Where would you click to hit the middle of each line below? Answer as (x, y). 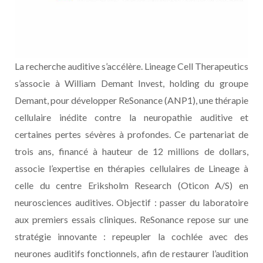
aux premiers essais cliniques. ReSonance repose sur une (131, 220)
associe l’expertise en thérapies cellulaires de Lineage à (131, 168)
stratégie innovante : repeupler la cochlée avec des (131, 237)
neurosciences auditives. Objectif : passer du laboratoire (131, 203)
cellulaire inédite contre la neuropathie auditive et (131, 117)
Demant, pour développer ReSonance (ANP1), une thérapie (131, 100)
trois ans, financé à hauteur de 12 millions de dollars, (131, 151)
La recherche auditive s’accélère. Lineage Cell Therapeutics (131, 66)
